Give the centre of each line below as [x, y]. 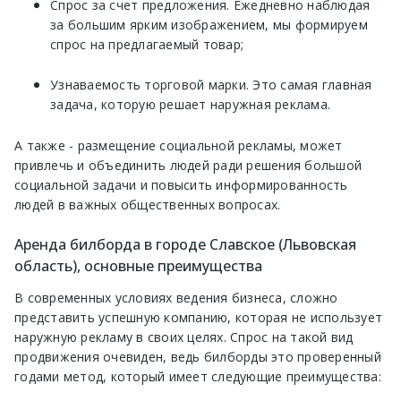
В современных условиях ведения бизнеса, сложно [176, 298]
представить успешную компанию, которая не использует [198, 318]
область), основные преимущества [138, 266]
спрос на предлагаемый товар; [147, 45]
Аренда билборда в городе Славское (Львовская [185, 245]
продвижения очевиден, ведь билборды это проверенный [198, 357]
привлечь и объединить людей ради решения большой [188, 166]
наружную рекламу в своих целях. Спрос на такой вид [184, 337]
